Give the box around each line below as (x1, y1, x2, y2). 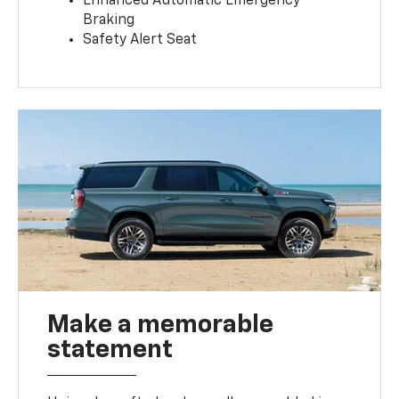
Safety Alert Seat (83, 33, 198, 48)
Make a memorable (47, 313, 274, 338)
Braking (83, 13, 135, 28)
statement (47, 338, 174, 363)
